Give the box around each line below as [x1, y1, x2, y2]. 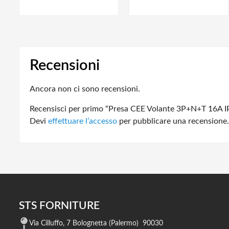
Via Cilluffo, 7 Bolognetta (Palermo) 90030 [29, 219, 163, 227]
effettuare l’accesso [48, 117, 117, 125]
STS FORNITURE [19, 200, 100, 211]
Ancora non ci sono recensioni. [30, 84, 140, 93]
